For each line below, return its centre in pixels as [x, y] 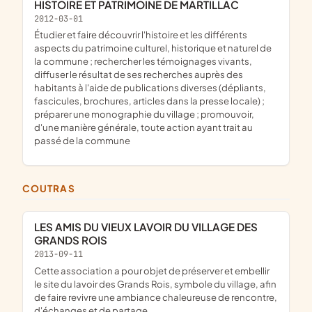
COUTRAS [53, 188]
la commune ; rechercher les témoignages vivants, [143, 61]
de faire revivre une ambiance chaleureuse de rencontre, [156, 297]
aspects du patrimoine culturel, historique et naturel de [153, 48]
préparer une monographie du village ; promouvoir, [144, 114]
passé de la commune [82, 141]
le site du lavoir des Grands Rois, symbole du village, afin [155, 283]
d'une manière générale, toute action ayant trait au [143, 127]
